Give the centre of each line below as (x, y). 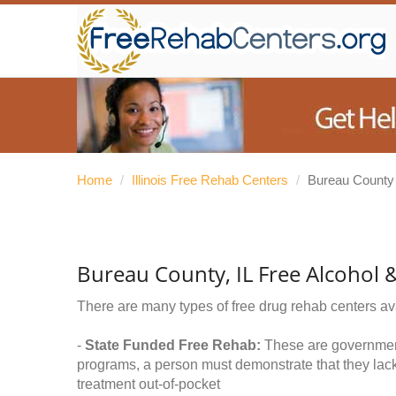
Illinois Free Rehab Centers (210, 180)
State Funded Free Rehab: (173, 345)
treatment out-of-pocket (148, 384)
